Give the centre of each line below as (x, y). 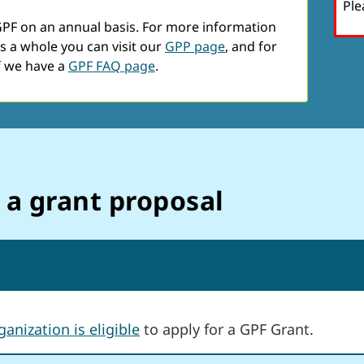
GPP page (195, 47)
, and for (251, 47)
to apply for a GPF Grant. (227, 329)
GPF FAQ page (112, 66)
